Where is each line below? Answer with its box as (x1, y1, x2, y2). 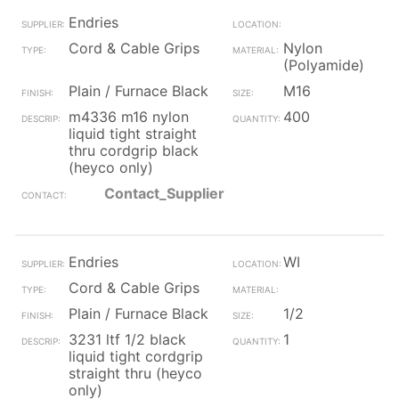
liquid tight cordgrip (69, 347, 203, 365)
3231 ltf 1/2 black (69, 330, 186, 348)
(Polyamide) (282, 56, 364, 74)
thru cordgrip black (69, 142, 199, 159)
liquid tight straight (69, 125, 197, 142)
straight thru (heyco (69, 364, 202, 382)
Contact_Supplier (104, 184, 224, 202)
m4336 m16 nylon (69, 108, 189, 126)
